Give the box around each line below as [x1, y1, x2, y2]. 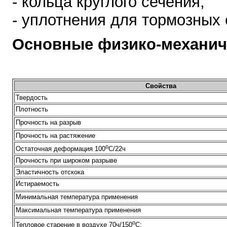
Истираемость [16, 180, 59, 188]
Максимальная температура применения [16, 206, 141, 214]
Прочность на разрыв [16, 119, 81, 127]
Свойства [145, 82, 176, 90]
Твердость [16, 94, 48, 102]
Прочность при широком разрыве [16, 157, 117, 165]
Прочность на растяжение [16, 132, 95, 140]
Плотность [16, 105, 48, 113]
